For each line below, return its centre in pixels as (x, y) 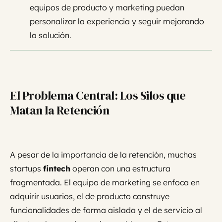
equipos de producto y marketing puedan (107, 8)
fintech (57, 169)
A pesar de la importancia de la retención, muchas (103, 155)
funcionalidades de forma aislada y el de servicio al (106, 210)
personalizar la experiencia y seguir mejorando (117, 22)
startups (27, 169)
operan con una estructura (120, 169)
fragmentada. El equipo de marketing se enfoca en (105, 183)
